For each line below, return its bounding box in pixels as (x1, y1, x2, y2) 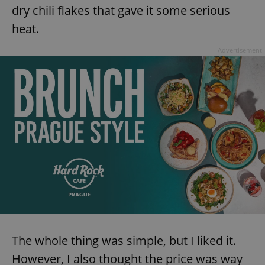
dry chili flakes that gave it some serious (12, 2, 230, 19)
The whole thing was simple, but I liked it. (12, 232, 236, 248)
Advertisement (218, 46, 262, 55)
